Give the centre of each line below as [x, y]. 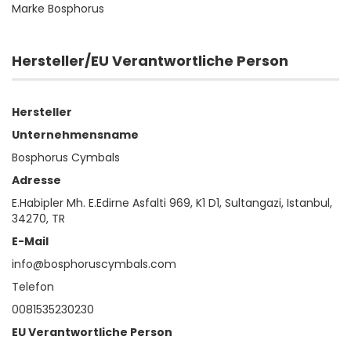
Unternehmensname [75, 135]
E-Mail [30, 242]
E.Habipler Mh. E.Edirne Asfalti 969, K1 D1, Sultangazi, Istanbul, [172, 203]
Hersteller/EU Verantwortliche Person [150, 61]
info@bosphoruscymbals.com [94, 264]
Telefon [33, 287]
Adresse [36, 181]
